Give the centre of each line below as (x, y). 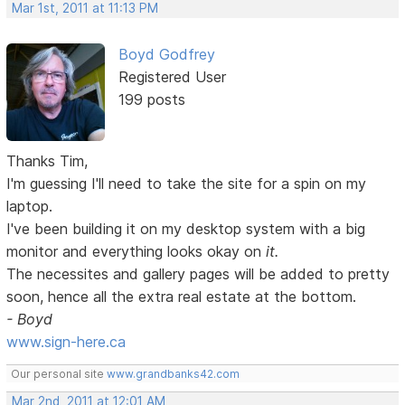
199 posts (151, 100)
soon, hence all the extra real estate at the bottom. (182, 297)
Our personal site (59, 374)
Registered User (172, 77)
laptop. (30, 207)
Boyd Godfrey (166, 55)
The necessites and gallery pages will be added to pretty (198, 274)
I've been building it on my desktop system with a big (186, 229)
